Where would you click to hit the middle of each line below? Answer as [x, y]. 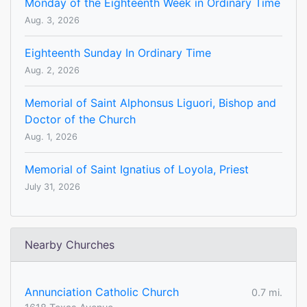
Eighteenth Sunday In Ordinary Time [118, 53]
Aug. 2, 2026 [52, 71]
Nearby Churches [70, 245]
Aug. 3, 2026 [52, 21]
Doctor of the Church [80, 120]
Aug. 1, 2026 [51, 137]
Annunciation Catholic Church [102, 292]
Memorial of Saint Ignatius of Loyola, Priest [137, 170]
